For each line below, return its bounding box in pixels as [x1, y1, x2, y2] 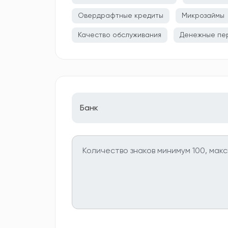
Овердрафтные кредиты [78, 12, 163, 19]
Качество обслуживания [78, 32, 161, 39]
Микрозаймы [182, 12, 224, 19]
